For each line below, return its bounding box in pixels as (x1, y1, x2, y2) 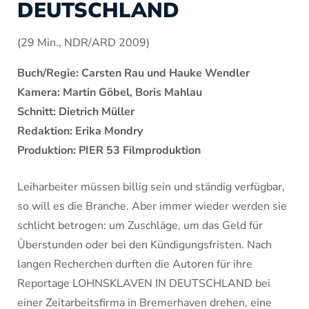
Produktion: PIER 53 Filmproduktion (17, 143, 201, 158)
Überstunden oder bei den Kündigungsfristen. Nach (17, 237, 272, 252)
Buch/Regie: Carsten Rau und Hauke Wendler (17, 66, 250, 81)
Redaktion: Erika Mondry (17, 123, 143, 139)
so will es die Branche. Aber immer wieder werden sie (17, 199, 287, 214)
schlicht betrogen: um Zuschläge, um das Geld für (17, 218, 263, 233)
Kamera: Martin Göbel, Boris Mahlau (17, 85, 202, 100)
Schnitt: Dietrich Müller (17, 104, 134, 119)
